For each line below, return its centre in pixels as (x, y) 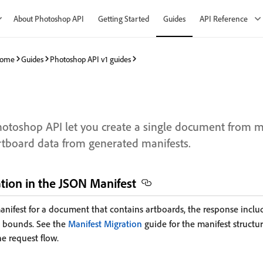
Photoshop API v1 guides (90, 59)
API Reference (224, 18)
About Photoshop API (49, 18)
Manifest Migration (105, 224)
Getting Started (124, 18)
